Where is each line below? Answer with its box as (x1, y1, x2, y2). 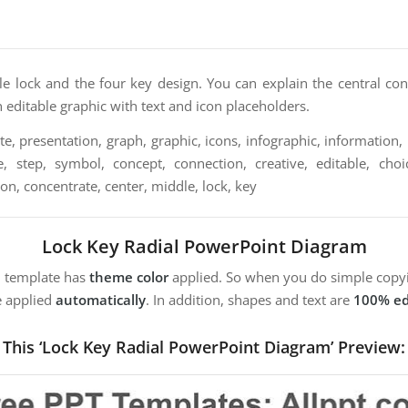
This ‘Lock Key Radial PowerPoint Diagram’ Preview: (3, 336, 405, 359)
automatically (56, 291, 146, 310)
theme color (89, 268, 168, 287)
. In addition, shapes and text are (146, 291, 353, 310)
